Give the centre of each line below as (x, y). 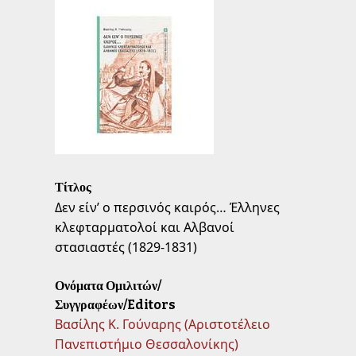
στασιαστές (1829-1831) (126, 248)
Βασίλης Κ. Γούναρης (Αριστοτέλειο (162, 325)
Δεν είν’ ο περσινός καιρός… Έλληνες (167, 208)
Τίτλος (73, 188)
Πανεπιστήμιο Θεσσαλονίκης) (146, 344)
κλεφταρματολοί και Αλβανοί (144, 228)
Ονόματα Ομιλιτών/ (108, 286)
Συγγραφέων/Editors (115, 305)
